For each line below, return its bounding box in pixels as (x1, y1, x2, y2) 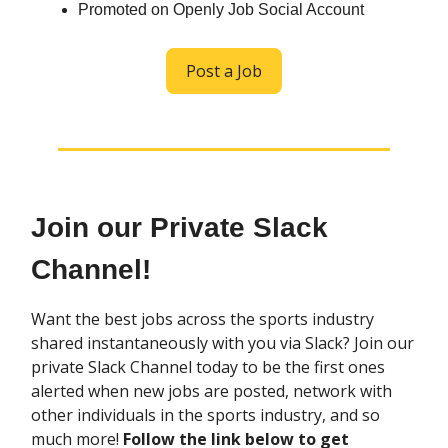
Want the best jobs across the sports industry (31, 308, 374, 331)
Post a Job (186, 60, 262, 83)
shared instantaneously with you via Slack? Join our (31, 332, 414, 355)
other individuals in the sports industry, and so (31, 404, 380, 427)
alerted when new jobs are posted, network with (31, 380, 392, 403)
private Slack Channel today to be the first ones (31, 356, 385, 379)
